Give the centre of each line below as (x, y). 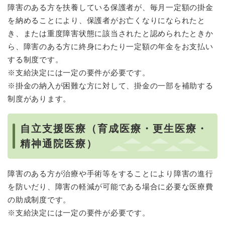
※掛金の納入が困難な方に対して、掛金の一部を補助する (110, 85)
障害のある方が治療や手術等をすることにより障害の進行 (110, 173)
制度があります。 (39, 98)
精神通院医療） (59, 144)
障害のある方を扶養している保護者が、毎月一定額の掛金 (110, 7)
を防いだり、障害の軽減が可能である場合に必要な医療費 (110, 186)
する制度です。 (35, 59)
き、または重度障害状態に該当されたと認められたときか (110, 33)
